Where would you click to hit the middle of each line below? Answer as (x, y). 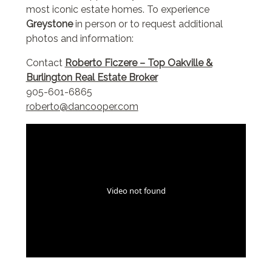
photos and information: (80, 39)
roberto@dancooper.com (82, 107)
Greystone (49, 24)
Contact (45, 63)
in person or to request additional (148, 24)
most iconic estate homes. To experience (117, 10)
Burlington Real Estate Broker (92, 78)
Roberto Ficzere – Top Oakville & (138, 63)
